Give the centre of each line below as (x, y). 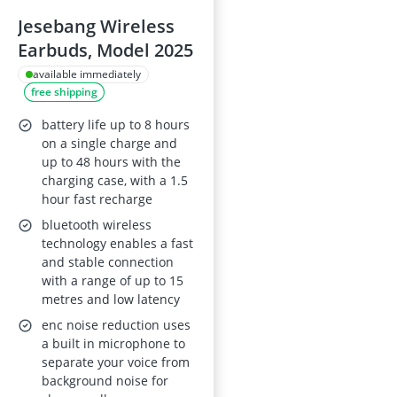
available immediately (87, 74)
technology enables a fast (117, 243)
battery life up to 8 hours (116, 125)
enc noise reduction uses (116, 325)
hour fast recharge (97, 199)
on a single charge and (109, 143)
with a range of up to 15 (113, 280)
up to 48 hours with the (111, 162)
